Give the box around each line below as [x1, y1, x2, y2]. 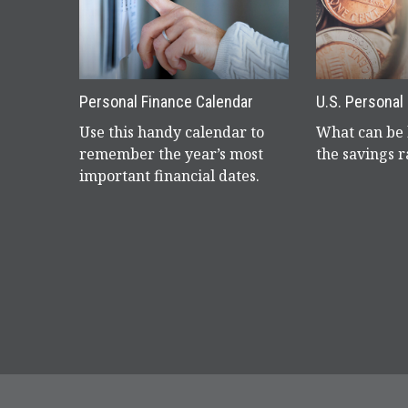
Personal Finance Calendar [79, 91, 253, 111]
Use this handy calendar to [79, 121, 264, 142]
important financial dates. [79, 165, 260, 186]
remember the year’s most [79, 143, 263, 164]
